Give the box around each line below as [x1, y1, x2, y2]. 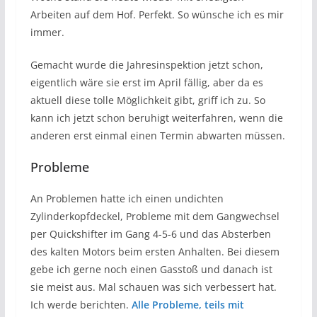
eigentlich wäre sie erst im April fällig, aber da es [30, 76, 263, 90]
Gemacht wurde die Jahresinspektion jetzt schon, [30, 58, 263, 72]
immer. [30, 25, 64, 40]
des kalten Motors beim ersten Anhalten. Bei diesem [30, 245, 279, 259]
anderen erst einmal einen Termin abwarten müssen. [30, 129, 285, 143]
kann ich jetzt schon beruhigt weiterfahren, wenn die [30, 111, 283, 125]
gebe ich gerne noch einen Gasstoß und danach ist [30, 263, 272, 277]
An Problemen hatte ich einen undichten [30, 192, 224, 206]
